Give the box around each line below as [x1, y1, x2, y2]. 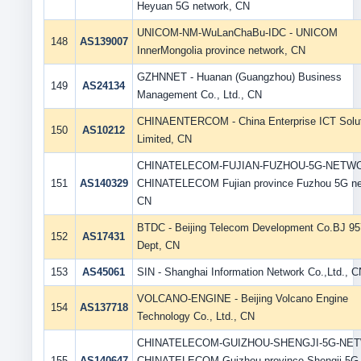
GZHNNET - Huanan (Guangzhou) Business [136, 71, 342, 83]
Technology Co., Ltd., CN [136, 310, 255, 322]
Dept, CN [136, 239, 180, 251]
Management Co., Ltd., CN [136, 89, 262, 101]
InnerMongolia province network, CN [136, 44, 305, 56]
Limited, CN [136, 133, 192, 145]
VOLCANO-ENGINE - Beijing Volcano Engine [136, 293, 348, 305]
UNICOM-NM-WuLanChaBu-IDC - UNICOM [136, 27, 338, 39]
